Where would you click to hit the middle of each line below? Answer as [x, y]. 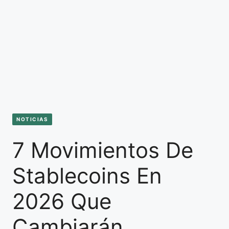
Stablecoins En [87, 175]
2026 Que [62, 201]
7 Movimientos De [103, 150]
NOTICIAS [32, 119]
